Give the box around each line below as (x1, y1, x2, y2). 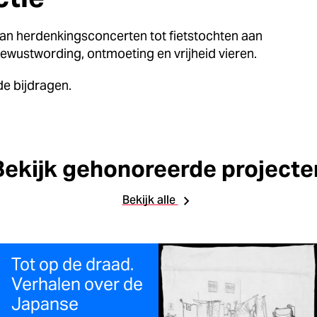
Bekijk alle (122, 192, 178, 208)
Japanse (11, 293, 79, 316)
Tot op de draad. (11, 253, 134, 276)
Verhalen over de (11, 273, 143, 296)
